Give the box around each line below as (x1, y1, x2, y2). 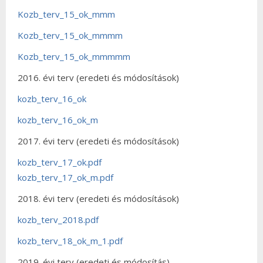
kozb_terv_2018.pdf (18, 213, 99, 225)
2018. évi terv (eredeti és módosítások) (18, 192, 179, 204)
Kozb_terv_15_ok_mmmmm (18, 50, 133, 62)
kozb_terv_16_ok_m (18, 113, 98, 126)
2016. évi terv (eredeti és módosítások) (18, 71, 179, 83)
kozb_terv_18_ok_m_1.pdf (18, 234, 123, 247)
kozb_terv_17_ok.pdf (18, 156, 102, 168)
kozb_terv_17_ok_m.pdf (18, 171, 113, 183)
